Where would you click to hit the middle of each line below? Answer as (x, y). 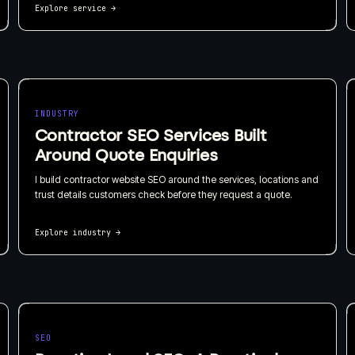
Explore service (70, 8)
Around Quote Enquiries (126, 155)
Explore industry (73, 232)
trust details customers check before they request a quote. (163, 194)
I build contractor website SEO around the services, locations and (176, 179)
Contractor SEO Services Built (151, 135)
